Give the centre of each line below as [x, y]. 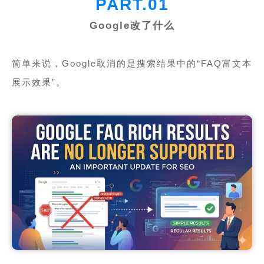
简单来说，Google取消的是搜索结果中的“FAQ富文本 [132, 63]
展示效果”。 [39, 82]
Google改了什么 [132, 25]
